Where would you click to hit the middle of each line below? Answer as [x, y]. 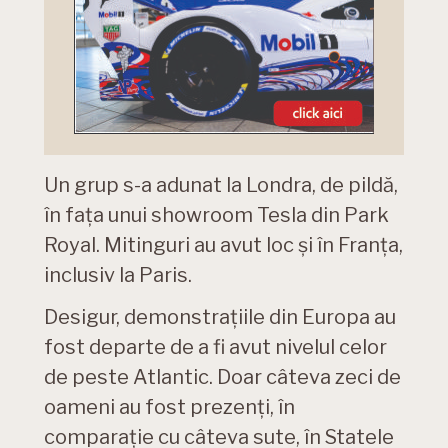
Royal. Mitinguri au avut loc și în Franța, [223, 244]
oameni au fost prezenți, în [169, 406]
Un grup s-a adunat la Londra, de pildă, [221, 184]
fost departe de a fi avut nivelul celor [215, 346]
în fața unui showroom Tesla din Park [216, 214]
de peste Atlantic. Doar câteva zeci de [222, 376]
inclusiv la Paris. [118, 274]
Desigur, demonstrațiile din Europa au [220, 316]
